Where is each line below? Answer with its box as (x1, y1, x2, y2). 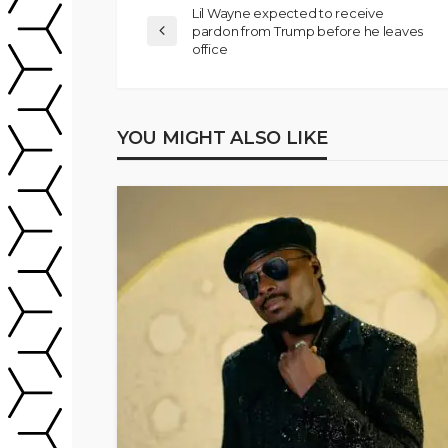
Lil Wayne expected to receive (192, 5, 384, 22)
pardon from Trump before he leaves (192, 23, 424, 40)
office (192, 41, 228, 58)
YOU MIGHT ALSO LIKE (117, 127, 328, 150)
